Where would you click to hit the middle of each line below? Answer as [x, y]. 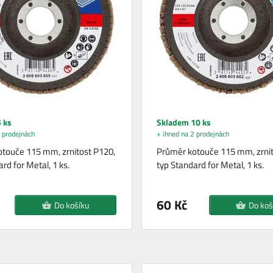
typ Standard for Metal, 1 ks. [210, 165]
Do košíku [71, 205]
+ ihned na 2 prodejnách [193, 133]
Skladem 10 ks [183, 122]
